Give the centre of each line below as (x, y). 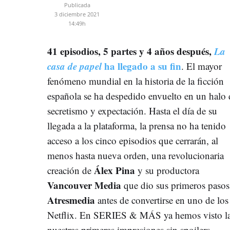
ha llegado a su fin (141, 66)
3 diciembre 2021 (77, 14)
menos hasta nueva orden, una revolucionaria (136, 155)
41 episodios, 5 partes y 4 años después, (131, 51)
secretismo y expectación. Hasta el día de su (132, 110)
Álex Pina (114, 170)
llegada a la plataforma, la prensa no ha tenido (137, 125)
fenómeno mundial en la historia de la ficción (136, 81)
